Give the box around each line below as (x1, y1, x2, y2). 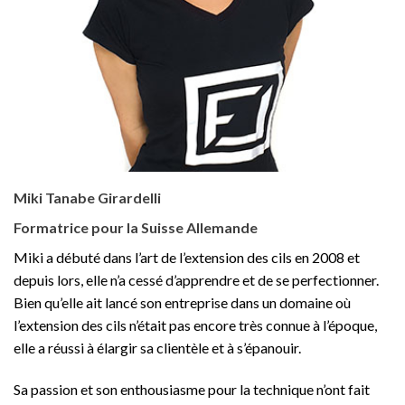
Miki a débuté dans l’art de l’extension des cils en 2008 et (14, 249, 360, 267)
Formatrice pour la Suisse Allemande (14, 219, 258, 237)
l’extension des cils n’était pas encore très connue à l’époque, (14, 316, 377, 334)
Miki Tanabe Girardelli (14, 189, 161, 207)
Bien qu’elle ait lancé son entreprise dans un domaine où (14, 294, 351, 312)
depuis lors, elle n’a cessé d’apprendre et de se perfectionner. (14, 271, 379, 289)
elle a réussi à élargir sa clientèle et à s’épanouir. (14, 339, 301, 357)
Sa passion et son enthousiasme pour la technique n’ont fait (14, 381, 370, 399)
